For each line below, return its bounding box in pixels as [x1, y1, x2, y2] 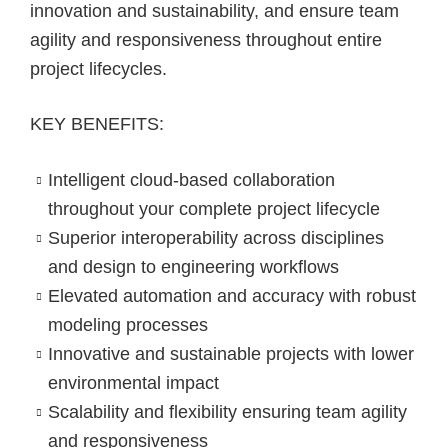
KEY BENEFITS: [30, 114, 164, 135]
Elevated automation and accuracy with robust [47, 285, 416, 306]
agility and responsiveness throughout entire [30, 30, 382, 51]
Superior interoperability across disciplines [47, 227, 384, 248]
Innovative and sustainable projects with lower [47, 343, 414, 364]
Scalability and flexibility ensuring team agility [47, 401, 407, 422]
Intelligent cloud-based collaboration [47, 169, 335, 190]
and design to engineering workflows [47, 256, 339, 277]
